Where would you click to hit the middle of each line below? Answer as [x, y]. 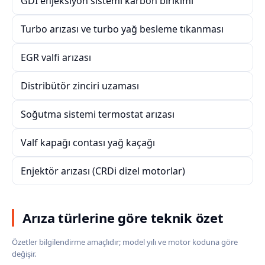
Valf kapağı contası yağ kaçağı [88, 143]
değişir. [24, 254]
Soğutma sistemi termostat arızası [98, 114]
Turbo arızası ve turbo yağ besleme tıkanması [122, 29]
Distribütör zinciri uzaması [80, 86]
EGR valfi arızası [56, 57]
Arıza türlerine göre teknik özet [123, 218]
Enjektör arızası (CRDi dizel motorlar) [103, 171]
